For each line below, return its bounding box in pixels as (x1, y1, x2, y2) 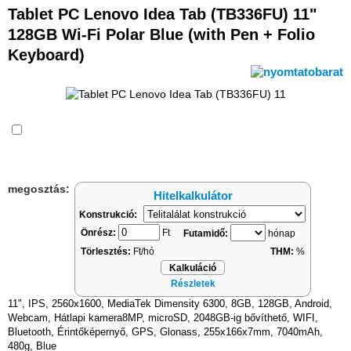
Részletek (170, 278, 215, 289)
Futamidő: (183, 227, 228, 239)
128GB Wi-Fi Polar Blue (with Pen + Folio (8, 26, 315, 43)
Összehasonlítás (34, 125, 104, 136)
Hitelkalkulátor (153, 190, 233, 202)
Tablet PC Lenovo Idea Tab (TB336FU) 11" (8, 5, 317, 23)
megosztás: (8, 183, 70, 195)
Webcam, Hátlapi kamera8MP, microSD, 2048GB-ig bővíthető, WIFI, (8, 312, 318, 324)
